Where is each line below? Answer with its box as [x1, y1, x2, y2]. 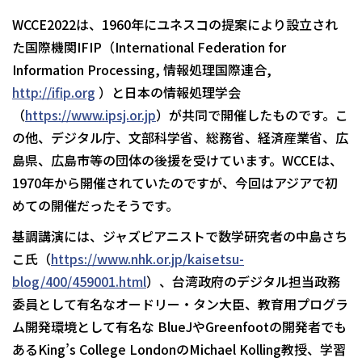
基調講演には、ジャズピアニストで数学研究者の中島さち [12, 226, 347, 246]
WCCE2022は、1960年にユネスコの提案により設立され [12, 15, 338, 35]
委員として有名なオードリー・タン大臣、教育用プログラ [12, 294, 348, 314]
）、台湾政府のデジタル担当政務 [146, 271, 340, 292]
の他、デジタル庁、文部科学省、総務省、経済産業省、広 [12, 128, 348, 148]
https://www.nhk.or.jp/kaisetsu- [51, 249, 244, 269]
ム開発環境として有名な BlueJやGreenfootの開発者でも [12, 317, 347, 337]
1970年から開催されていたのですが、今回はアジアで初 [12, 173, 338, 193]
